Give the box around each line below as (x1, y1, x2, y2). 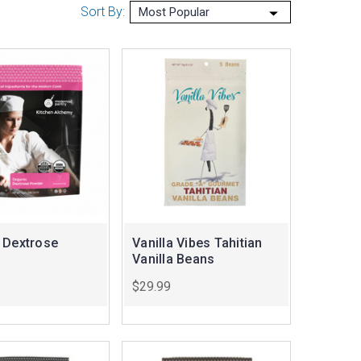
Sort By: (81, 4, 125, 20)
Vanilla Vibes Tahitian (132, 235, 263, 251)
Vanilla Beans (132, 251, 215, 268)
